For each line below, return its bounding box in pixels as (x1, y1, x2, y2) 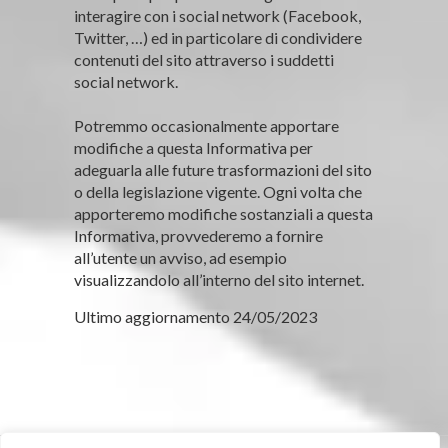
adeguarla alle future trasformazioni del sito (74, 159, 372, 179)
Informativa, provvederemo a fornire (74, 225, 323, 245)
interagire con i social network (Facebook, (74, 5, 361, 25)
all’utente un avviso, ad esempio (74, 247, 287, 267)
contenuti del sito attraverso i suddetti (74, 49, 334, 69)
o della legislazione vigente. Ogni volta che (74, 181, 362, 201)
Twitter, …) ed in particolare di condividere (74, 27, 362, 47)
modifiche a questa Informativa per (74, 137, 313, 157)
